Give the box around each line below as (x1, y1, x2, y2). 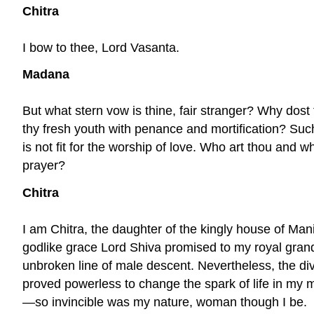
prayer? (22, 158, 65, 173)
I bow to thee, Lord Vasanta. (22, 40, 179, 55)
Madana (22, 67, 69, 82)
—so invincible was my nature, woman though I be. (22, 295, 307, 310)
